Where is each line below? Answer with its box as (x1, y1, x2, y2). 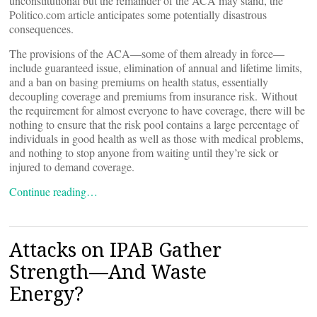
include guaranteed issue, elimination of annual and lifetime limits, (9, 60, 302, 75)
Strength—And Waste (9, 258, 207, 284)
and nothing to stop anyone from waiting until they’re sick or (9, 145, 278, 160)
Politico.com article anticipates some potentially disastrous (9, 7, 267, 22)
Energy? (9, 280, 83, 306)
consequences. (9, 21, 74, 36)
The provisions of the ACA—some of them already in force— (9, 46, 284, 61)
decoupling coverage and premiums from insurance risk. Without (9, 88, 297, 103)
